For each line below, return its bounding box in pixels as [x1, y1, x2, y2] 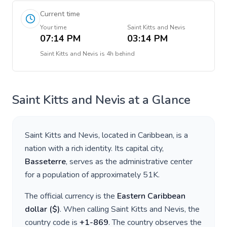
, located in [98, 130, 138, 141]
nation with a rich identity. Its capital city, [25, 143, 164, 154]
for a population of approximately [25, 169, 143, 180]
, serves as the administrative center [66, 156, 193, 167]
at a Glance [125, 92, 191, 108]
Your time [40, 23, 66, 31]
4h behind [106, 50, 135, 58]
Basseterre [25, 156, 66, 167]
